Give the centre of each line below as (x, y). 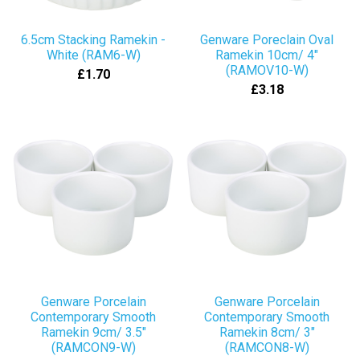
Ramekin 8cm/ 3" (267, 332)
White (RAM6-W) (93, 55)
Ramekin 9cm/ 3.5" (93, 332)
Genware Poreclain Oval (267, 40)
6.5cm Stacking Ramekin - (93, 40)
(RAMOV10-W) (267, 70)
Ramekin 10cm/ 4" (267, 55)
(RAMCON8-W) (267, 348)
